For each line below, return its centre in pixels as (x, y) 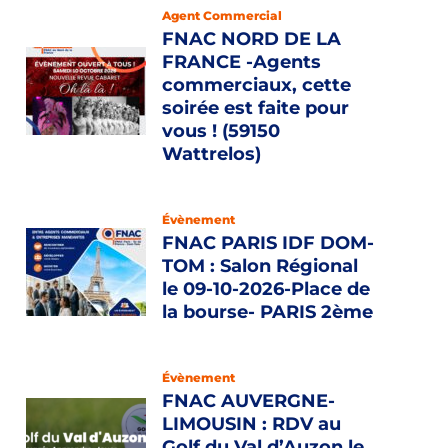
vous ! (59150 (221, 131)
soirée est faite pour (255, 108)
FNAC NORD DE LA (251, 39)
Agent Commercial (222, 15)
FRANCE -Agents (241, 62)
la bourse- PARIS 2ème (267, 312)
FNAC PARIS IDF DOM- (268, 243)
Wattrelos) (211, 154)
